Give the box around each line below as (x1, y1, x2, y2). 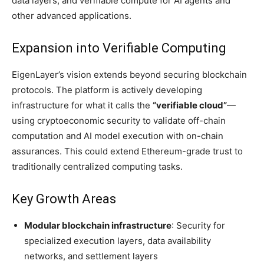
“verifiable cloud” (153, 100, 227, 111)
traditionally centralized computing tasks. (12, 161, 183, 172)
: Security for (171, 220, 225, 231)
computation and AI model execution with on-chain (12, 130, 223, 141)
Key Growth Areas (12, 192, 116, 206)
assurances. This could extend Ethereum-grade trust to (12, 146, 243, 157)
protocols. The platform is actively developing (12, 84, 202, 95)
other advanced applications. (12, 10, 131, 21)
